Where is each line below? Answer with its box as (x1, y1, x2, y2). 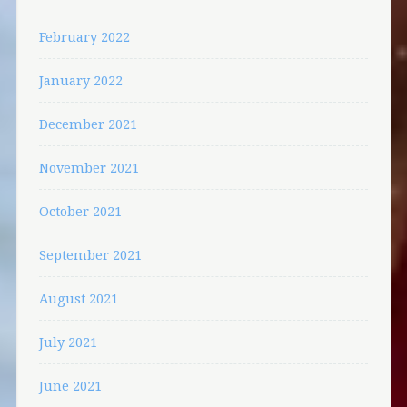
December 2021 (38, 116, 137, 133)
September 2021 (38, 247, 142, 263)
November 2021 (38, 160, 139, 176)
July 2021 (38, 334, 97, 351)
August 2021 (38, 291, 118, 307)
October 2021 (38, 203, 122, 220)
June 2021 (38, 378, 102, 394)
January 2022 (38, 73, 123, 89)
